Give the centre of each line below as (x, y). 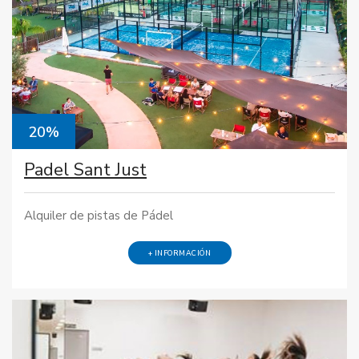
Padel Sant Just (85, 170)
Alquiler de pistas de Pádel (99, 215)
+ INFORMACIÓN (179, 253)
